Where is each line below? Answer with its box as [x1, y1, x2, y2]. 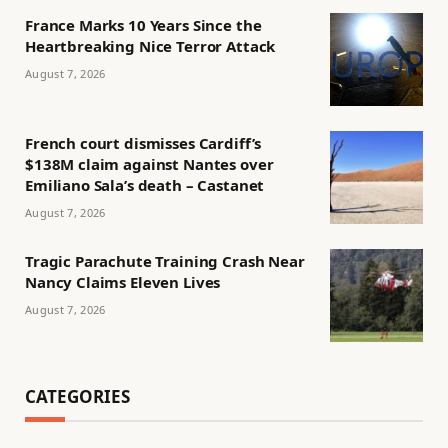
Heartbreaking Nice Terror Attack [25, 36, 276, 56]
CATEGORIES [25, 385, 130, 408]
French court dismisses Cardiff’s [25, 133, 262, 153]
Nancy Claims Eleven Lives [25, 272, 221, 292]
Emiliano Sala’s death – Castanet [25, 175, 265, 195]
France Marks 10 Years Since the [25, 15, 262, 35]
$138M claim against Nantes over [25, 154, 274, 174]
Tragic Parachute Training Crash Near [25, 251, 305, 271]
